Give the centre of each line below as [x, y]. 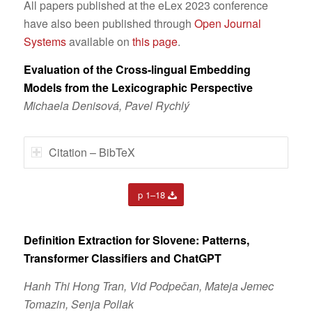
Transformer [57, 258]
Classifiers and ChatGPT [156, 258]
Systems [45, 41]
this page [155, 41]
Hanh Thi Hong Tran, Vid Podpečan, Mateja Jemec [148, 286]
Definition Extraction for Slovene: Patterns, [136, 240]
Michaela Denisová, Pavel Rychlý [106, 105]
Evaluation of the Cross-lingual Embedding [137, 69]
